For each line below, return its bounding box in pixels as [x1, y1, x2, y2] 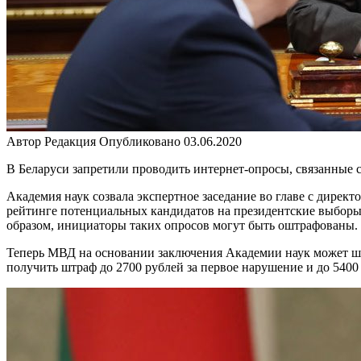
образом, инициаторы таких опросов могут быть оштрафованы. [6, 218, 358, 232]
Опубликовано [99, 134, 180, 148]
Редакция [44, 134, 96, 148]
